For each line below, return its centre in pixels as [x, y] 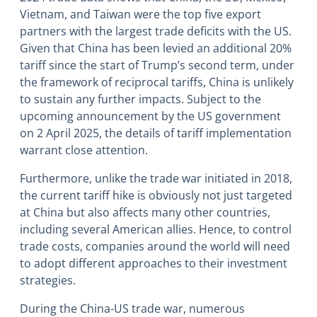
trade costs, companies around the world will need [155, 247]
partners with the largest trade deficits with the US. [156, 31]
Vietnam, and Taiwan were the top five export [140, 15]
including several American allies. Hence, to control [156, 230]
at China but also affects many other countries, [145, 213]
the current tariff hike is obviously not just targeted [156, 196]
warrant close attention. [84, 150]
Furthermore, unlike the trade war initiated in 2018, [156, 179]
